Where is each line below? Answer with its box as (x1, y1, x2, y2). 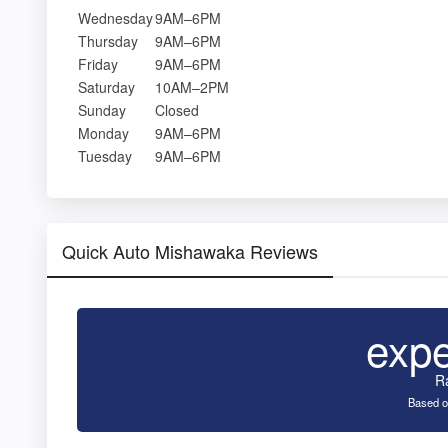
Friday (78, 53, 118, 74)
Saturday (78, 76, 135, 97)
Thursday (78, 30, 138, 51)
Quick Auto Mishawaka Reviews (62, 237, 318, 264)
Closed (155, 99, 199, 120)
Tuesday (78, 145, 132, 166)
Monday (78, 122, 129, 143)
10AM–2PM (155, 76, 229, 97)
